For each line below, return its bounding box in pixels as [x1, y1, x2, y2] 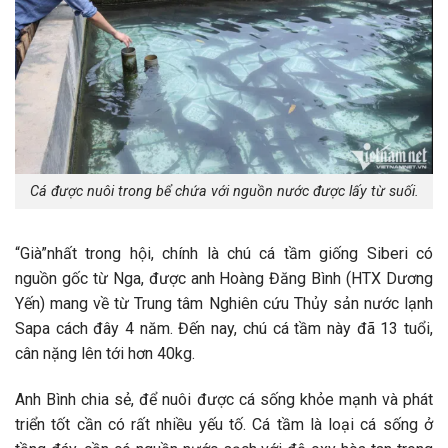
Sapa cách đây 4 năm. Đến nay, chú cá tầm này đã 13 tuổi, [15, 318, 433, 338]
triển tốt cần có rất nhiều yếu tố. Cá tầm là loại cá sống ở [15, 414, 433, 434]
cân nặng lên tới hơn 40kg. [15, 343, 195, 363]
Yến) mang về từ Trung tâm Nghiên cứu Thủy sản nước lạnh [15, 293, 433, 313]
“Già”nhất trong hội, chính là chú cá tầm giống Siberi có [15, 243, 433, 263]
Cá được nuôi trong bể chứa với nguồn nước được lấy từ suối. [29, 183, 419, 201]
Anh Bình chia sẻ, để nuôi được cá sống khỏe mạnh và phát [15, 389, 433, 409]
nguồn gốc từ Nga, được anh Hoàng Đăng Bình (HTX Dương [15, 268, 433, 288]
